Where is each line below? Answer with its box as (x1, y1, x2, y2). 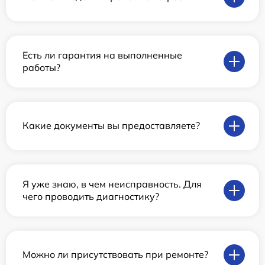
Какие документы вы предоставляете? (22, 119, 200, 132)
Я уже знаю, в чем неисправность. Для (22, 177, 202, 190)
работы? (22, 61, 60, 73)
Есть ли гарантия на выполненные (22, 49, 182, 61)
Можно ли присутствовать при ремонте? (22, 248, 208, 261)
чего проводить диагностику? (22, 190, 159, 202)
